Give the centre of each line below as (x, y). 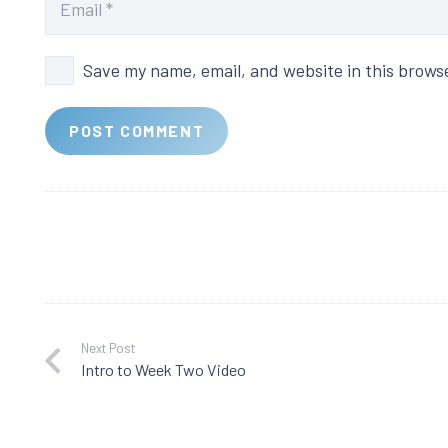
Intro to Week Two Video (163, 369)
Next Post (107, 347)
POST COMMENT (137, 130)
